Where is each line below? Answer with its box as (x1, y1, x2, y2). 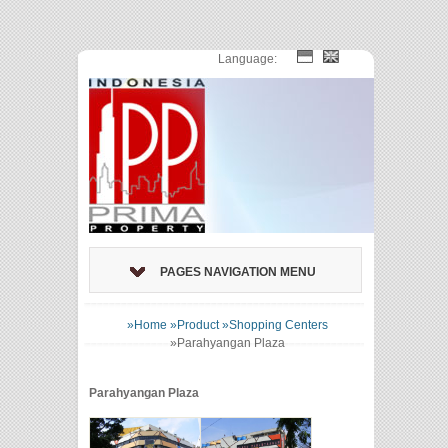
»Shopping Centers (221, 318, 328, 332)
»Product (169, 318, 219, 332)
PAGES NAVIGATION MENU (159, 265, 316, 279)
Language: (218, 52, 277, 66)
